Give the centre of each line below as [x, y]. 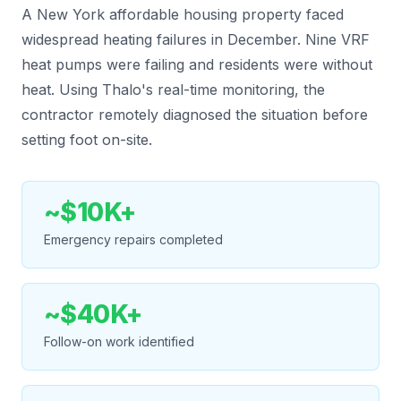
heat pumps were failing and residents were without [197, 64]
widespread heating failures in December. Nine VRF [196, 39]
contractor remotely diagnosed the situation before [195, 114]
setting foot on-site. [87, 139]
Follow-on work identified [119, 341]
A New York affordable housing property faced [183, 14]
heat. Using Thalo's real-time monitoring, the [173, 89]
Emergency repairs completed [133, 239]
